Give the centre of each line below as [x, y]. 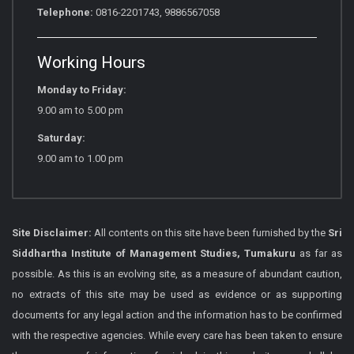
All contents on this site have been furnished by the [211, 232]
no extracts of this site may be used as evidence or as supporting [177, 294]
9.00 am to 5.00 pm [80, 110]
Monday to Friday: [82, 89]
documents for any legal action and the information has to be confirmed [177, 314]
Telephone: [65, 12]
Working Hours [91, 62]
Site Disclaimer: [53, 232]
